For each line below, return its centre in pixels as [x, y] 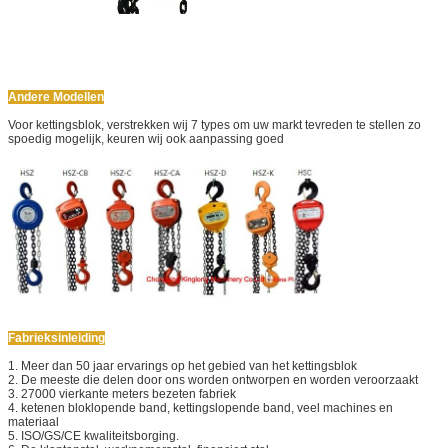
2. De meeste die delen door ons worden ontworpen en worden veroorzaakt [213, 380]
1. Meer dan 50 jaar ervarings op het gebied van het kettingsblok [182, 366]
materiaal [33, 422]
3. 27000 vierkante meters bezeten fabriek [122, 394]
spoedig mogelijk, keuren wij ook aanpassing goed [146, 138]
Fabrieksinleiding [56, 338]
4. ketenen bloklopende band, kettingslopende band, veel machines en [200, 408]
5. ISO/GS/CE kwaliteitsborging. [93, 436]
